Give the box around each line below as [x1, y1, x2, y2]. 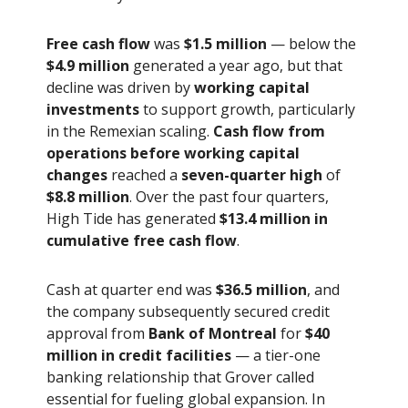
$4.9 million [46, 55, 129, 76]
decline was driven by [46, 76, 194, 97]
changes [46, 164, 107, 185]
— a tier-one [231, 344, 321, 365]
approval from [46, 322, 148, 343]
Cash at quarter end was [46, 279, 216, 300]
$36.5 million [216, 279, 307, 300]
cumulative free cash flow [46, 229, 237, 250]
